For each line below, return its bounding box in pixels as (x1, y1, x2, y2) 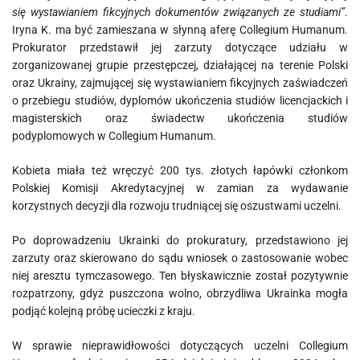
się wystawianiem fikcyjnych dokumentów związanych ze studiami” (12, 6, 345, 18)
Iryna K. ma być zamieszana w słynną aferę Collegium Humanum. (12, 23, 348, 36)
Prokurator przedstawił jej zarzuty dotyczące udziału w (12, 41, 348, 54)
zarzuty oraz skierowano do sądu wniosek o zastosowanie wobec (12, 252, 348, 264)
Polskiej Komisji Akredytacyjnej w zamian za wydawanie (12, 182, 348, 194)
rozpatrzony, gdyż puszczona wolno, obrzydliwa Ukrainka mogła (12, 287, 348, 300)
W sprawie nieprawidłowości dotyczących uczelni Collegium (12, 339, 348, 352)
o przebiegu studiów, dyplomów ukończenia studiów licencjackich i (12, 94, 348, 107)
